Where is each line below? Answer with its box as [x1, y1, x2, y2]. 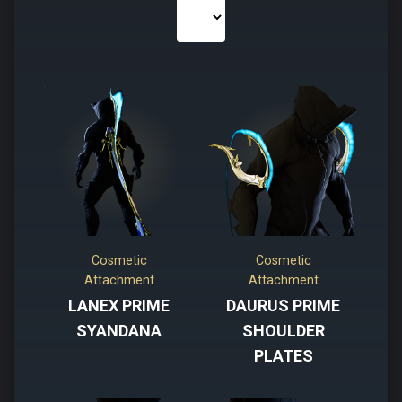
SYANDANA [76, 321, 162, 341]
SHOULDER [241, 321, 325, 341]
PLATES [253, 346, 313, 366]
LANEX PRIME [68, 296, 170, 316]
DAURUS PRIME [226, 296, 340, 316]
